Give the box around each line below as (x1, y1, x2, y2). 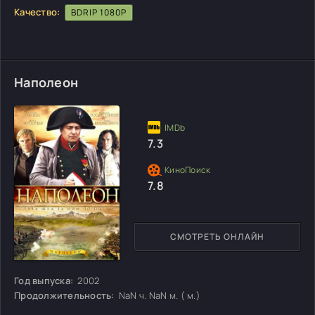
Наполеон (14, 73, 79, 91)
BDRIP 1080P (70, 6, 127, 18)
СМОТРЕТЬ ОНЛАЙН (170, 230, 264, 243)
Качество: (14, 5, 60, 18)
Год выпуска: (14, 274, 74, 287)
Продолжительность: (14, 288, 117, 302)
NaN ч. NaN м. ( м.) (118, 288, 200, 302)
